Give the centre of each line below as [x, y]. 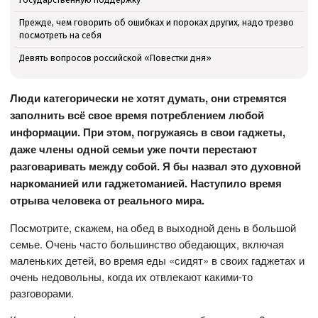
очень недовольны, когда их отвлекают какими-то [132, 277]
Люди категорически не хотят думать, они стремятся [149, 98]
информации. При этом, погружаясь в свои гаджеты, [148, 132]
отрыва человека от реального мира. [108, 201]
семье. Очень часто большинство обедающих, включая [147, 244]
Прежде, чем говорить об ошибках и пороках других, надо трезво [156, 23]
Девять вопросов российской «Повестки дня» [115, 57]
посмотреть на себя [60, 35]
